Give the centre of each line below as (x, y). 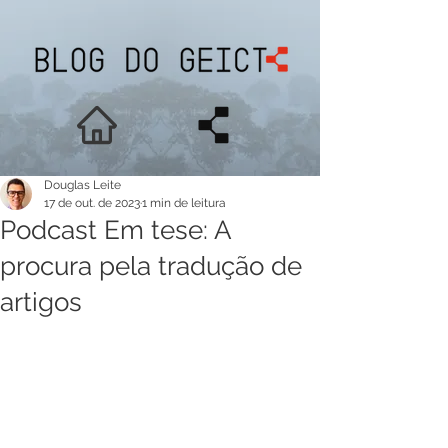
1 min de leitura (184, 203)
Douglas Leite (82, 185)
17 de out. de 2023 (92, 203)
